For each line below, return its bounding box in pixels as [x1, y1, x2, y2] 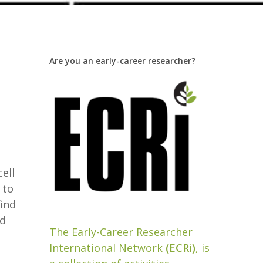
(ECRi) [163, 240, 196, 255]
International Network [49, 240, 163, 255]
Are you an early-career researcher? [49, 55, 196, 66]
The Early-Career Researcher [49, 224, 193, 239]
